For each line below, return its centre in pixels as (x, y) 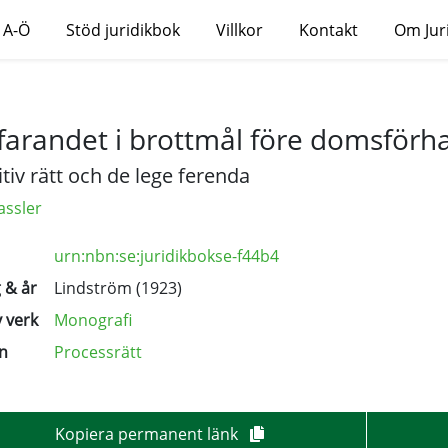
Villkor (239, 30)
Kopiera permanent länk (149, 434)
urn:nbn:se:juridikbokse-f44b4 (166, 256)
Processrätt (98, 352)
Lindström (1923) (118, 288)
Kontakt (328, 30)
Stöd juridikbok (123, 30)
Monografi (93, 320)
